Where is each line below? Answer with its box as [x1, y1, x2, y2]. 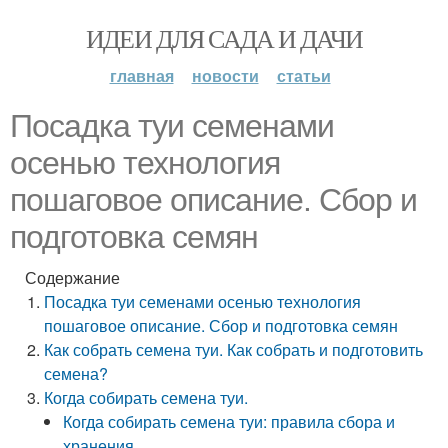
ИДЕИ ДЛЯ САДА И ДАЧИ [85, 21, 363, 55]
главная [109, 64, 174, 87]
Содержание [25, 266, 120, 289]
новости [191, 64, 259, 87]
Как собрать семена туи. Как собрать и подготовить [44, 338, 424, 361]
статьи [276, 64, 331, 87]
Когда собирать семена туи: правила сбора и [63, 410, 396, 433]
